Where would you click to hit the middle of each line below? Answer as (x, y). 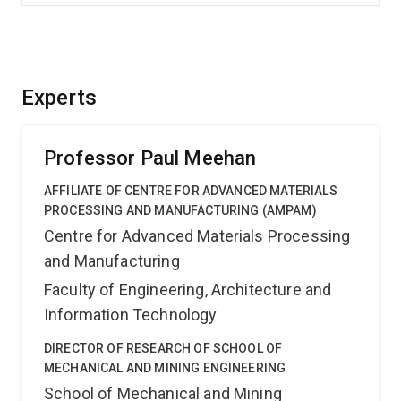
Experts (60, 98)
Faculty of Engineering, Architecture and (188, 290)
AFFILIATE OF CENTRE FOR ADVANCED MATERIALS (191, 191)
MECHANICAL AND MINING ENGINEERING (165, 368)
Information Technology (131, 315)
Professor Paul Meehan (150, 158)
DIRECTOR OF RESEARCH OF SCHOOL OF (163, 348)
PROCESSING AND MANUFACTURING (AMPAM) (180, 210)
